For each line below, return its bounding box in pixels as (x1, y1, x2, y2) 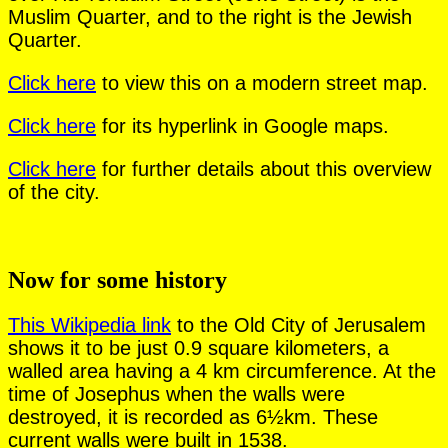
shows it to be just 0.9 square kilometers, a (8, 336, 389, 359)
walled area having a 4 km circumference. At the (8, 359, 436, 382)
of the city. (8, 180, 100, 203)
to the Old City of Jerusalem (171, 313, 426, 336)
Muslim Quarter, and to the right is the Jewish (8, 5, 412, 28)
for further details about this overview (96, 157, 431, 180)
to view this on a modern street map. (96, 71, 428, 94)
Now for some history (8, 266, 227, 293)
